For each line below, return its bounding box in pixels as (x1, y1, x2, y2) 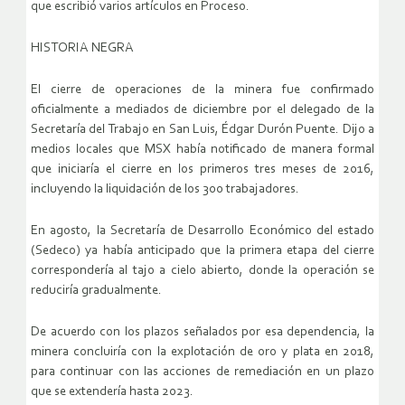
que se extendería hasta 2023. (31, 385, 193, 400)
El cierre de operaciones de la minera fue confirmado (31, 83, 374, 98)
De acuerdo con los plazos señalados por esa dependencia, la (31, 325, 374, 340)
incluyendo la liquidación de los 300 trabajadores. (31, 183, 299, 197)
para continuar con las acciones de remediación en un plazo (31, 365, 374, 380)
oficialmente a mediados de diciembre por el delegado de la (31, 103, 374, 118)
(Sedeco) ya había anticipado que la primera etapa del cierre (31, 244, 374, 259)
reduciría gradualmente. (31, 284, 162, 298)
